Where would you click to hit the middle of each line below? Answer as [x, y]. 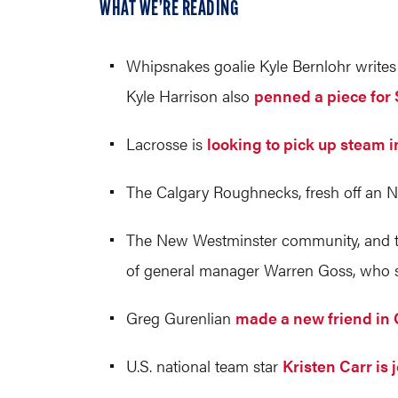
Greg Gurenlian [181, 318]
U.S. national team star [204, 366]
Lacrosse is [167, 143]
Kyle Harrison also [190, 96]
